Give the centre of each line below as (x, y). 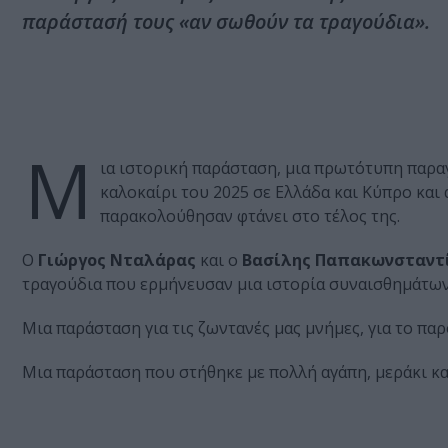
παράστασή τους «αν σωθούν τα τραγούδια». (226, 22)
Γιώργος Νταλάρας (115, 260)
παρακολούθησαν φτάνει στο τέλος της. (250, 216)
